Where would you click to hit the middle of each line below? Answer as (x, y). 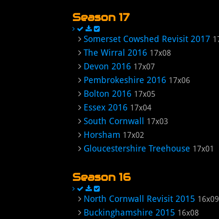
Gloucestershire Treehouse (137, 148)
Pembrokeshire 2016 (125, 80)
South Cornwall (114, 121)
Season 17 (101, 17)
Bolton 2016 (108, 94)
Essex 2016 (106, 107)
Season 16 (101, 177)
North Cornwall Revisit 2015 (139, 199)
